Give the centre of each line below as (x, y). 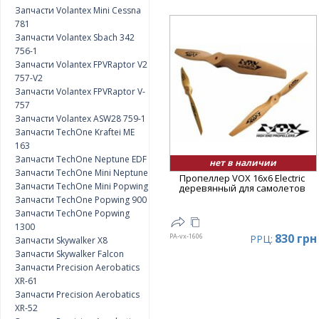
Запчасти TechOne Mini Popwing (82, 186)
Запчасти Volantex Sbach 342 (75, 37)
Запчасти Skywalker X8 (61, 240)
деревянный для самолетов (242, 188)
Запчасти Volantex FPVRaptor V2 (81, 64)
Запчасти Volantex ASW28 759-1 (80, 119)
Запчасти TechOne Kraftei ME (75, 132)
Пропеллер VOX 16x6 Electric (242, 178)
